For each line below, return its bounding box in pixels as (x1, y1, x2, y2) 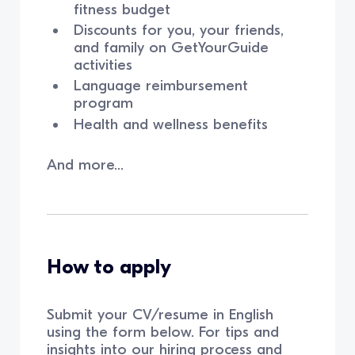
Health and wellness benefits (73, 115, 268, 133)
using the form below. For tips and (47, 323, 280, 341)
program (73, 94, 133, 113)
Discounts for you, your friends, (73, 21, 284, 40)
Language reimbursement (73, 77, 248, 95)
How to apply (47, 254, 172, 279)
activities (73, 56, 132, 74)
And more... (47, 156, 129, 174)
